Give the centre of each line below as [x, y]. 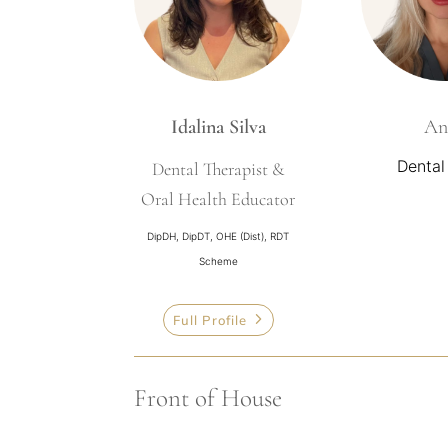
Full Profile [209, 319]
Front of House [208, 397]
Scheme [218, 261]
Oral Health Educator [218, 199]
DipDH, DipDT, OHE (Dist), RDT [218, 236]
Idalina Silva [218, 127]
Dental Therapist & [218, 169]
